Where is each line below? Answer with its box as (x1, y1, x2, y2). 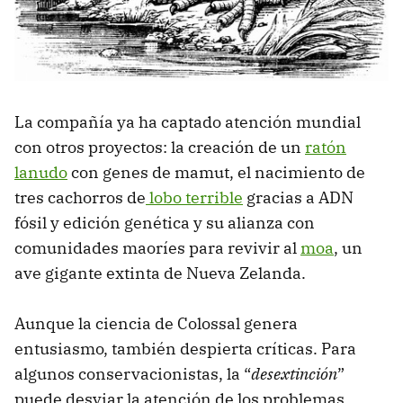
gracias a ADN (243, 186, 354, 208)
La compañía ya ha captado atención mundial (14, 111, 361, 132)
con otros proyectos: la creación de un (14, 136, 305, 157)
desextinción (251, 363, 337, 384)
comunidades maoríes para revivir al (14, 237, 300, 258)
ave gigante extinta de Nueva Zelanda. (14, 262, 306, 283)
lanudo (14, 161, 67, 183)
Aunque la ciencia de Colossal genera (14, 312, 298, 334)
